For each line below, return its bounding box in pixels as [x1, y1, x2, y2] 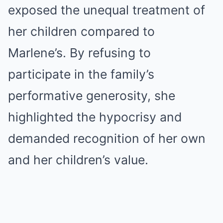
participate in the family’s [8, 67, 154, 82]
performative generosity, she [8, 88, 175, 103]
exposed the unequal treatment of [8, 2, 205, 17]
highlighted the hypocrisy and [8, 110, 182, 124]
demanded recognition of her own [8, 131, 206, 146]
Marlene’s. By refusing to [8, 45, 151, 60]
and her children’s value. [8, 152, 148, 167]
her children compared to [8, 24, 155, 39]
